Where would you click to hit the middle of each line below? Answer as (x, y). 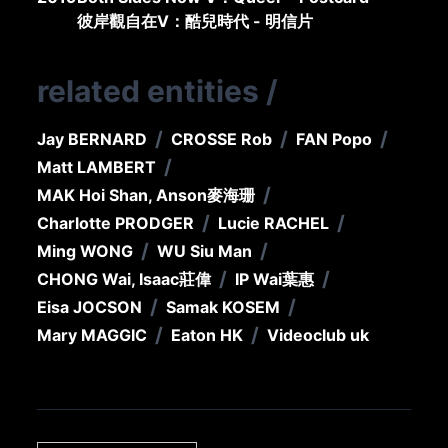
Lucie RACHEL (274, 223)
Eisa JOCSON (90, 307)
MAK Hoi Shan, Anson (122, 195)
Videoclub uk (318, 335)
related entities (148, 91)
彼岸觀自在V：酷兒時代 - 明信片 (195, 21)
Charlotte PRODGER (116, 223)
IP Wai (259, 279)
